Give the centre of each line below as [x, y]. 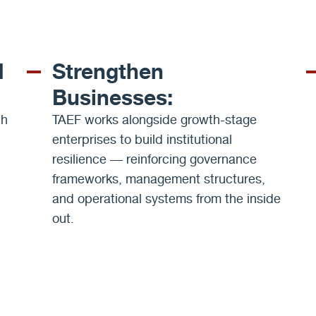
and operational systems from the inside [166, 199]
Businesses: [112, 97]
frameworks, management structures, [158, 179]
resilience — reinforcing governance [154, 159]
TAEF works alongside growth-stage [154, 120]
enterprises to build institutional [142, 140]
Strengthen [108, 71]
